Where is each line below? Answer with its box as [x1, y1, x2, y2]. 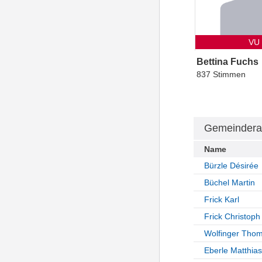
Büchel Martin [204, 177, 255, 187]
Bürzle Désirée [204, 160, 258, 170]
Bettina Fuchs [196, 56, 259, 67]
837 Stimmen [196, 69, 246, 79]
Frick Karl [204, 194, 239, 204]
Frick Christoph [204, 211, 260, 221]
